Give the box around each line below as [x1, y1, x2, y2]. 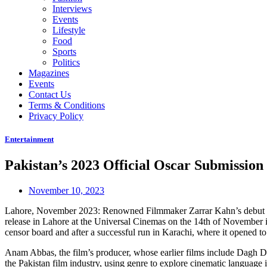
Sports [52, 46, 76, 57]
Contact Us [29, 89, 71, 100]
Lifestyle [52, 25, 85, 35]
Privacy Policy [29, 111, 83, 121]
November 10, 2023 [29, 185, 104, 196]
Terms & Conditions [29, 100, 105, 110]
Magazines [29, 68, 69, 78]
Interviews [52, 4, 92, 14]
